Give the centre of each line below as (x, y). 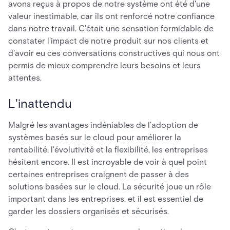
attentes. (25, 78)
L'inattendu (40, 103)
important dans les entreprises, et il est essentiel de (106, 199)
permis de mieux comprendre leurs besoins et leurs (104, 65)
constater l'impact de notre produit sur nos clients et (108, 41)
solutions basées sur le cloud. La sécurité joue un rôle (110, 187)
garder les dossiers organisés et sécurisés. (89, 211)
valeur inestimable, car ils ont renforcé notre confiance (111, 16)
